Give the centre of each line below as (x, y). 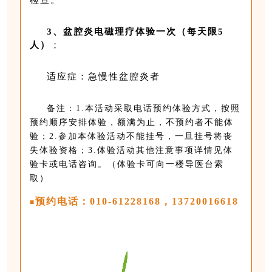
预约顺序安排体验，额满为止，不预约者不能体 (132, 122)
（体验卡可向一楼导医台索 (166, 164)
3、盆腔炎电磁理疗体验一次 (112, 31)
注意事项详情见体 (195, 150)
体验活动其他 (127, 150)
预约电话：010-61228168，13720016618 (137, 201)
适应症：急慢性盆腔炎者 (104, 76)
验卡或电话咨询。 (69, 164)
